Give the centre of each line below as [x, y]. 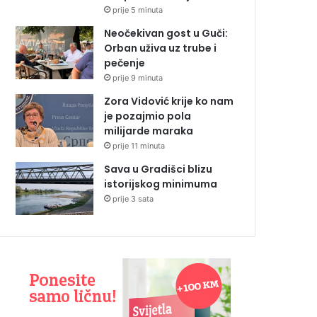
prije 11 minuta [139, 145]
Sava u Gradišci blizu [158, 169]
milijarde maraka [149, 131]
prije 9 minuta [138, 77]
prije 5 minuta [138, 10]
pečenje [125, 63]
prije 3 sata [133, 198]
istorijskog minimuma [161, 184]
